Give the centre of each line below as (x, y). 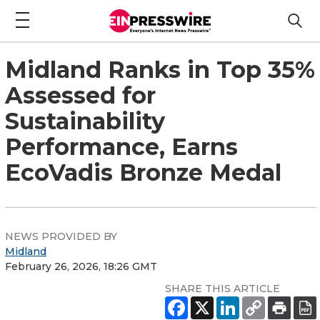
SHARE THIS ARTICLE (222, 288)
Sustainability (85, 121)
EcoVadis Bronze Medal (143, 172)
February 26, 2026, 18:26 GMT (81, 266)
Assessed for (80, 95)
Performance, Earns (121, 146)
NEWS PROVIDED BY (61, 236)
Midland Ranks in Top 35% (160, 69)
